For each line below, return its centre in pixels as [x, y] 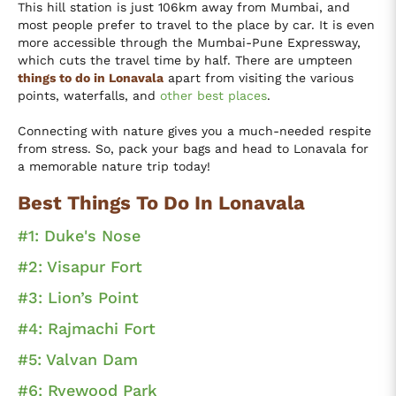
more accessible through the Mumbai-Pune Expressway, [189, 42]
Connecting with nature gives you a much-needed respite [194, 130]
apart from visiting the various [259, 77]
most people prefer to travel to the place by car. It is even [196, 24]
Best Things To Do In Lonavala [161, 202]
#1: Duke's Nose [79, 235]
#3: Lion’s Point [78, 297]
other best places [213, 95]
